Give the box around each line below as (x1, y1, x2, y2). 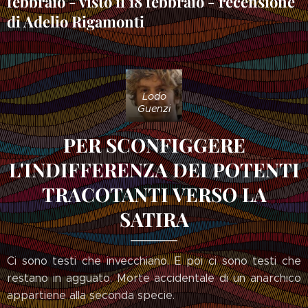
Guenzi (137, 102, 170, 115)
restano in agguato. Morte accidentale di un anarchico (7, 272, 301, 285)
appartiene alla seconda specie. (7, 289, 178, 302)
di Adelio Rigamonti (7, 11, 144, 32)
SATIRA (119, 206, 189, 232)
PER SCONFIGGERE (63, 132, 245, 158)
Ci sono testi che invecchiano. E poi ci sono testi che (7, 254, 301, 268)
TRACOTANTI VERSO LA (41, 181, 267, 208)
